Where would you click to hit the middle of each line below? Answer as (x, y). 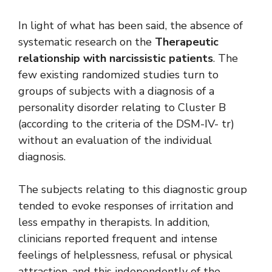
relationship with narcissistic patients (116, 59)
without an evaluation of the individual (115, 141)
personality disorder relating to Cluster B (122, 108)
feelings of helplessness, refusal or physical (125, 255)
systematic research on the (87, 42)
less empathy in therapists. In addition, (114, 223)
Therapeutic (187, 42)
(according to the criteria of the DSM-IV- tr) (126, 124)
